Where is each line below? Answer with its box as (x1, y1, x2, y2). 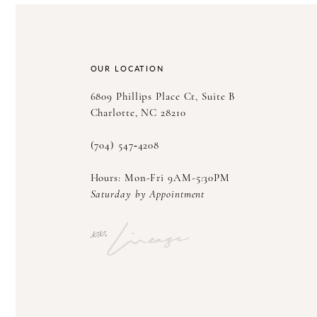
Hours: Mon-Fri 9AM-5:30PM (90, 173, 230, 184)
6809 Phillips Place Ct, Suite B (90, 91, 236, 103)
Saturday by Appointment (90, 189, 205, 200)
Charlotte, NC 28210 (90, 108, 186, 119)
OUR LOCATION (90, 62, 164, 74)
